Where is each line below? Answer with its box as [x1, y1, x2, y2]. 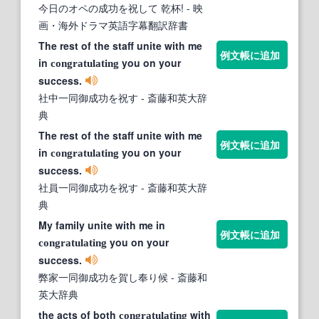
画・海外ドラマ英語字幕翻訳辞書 [38, 18, 188, 33]
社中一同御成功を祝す [38, 90, 138, 105]
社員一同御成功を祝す [38, 180, 138, 195]
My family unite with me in [38, 218, 165, 233]
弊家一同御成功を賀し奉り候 [38, 270, 168, 285]
